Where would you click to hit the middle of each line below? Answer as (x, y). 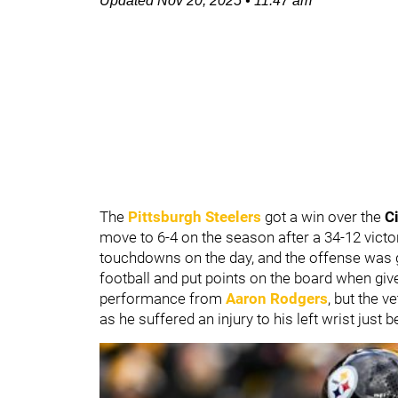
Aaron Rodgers (277, 298)
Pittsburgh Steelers (195, 217)
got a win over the (325, 217)
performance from (163, 298)
